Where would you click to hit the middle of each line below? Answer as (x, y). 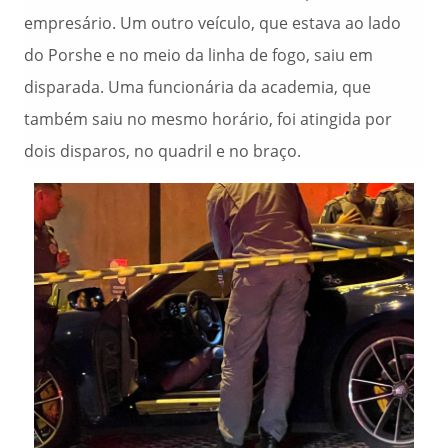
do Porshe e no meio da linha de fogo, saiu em (198, 55)
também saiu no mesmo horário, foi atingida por (208, 119)
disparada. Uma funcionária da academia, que (197, 87)
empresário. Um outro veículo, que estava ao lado (212, 23)
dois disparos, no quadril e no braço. (162, 151)
